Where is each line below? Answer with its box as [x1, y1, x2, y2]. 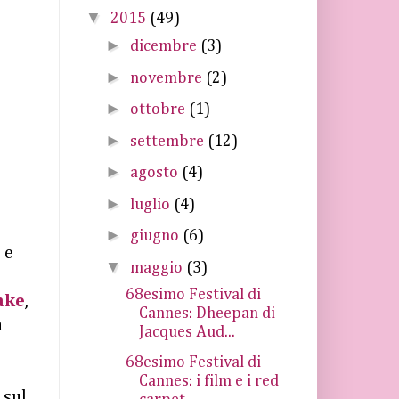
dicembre [129, 38, 200, 54]
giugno [129, 228, 183, 244]
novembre [129, 69, 206, 86]
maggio [129, 259, 186, 276]
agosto [129, 165, 182, 181]
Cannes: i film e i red [138, 373, 279, 389]
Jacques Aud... [138, 323, 235, 340]
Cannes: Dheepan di [138, 305, 275, 322]
